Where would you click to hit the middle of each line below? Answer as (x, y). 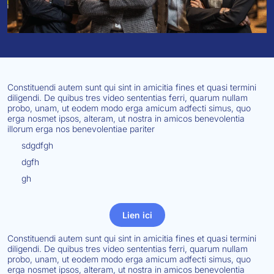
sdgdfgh (37, 145)
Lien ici (137, 215)
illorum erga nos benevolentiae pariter (81, 128)
